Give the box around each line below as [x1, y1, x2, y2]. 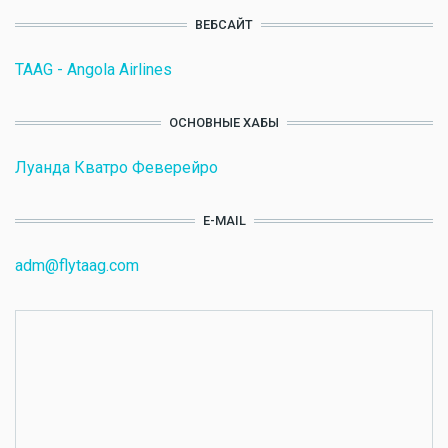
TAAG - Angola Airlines [15, 60, 172, 79]
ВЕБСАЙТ [195, 17, 253, 32]
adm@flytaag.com [15, 256, 139, 275]
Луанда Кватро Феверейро [15, 158, 218, 177]
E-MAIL [202, 213, 246, 228]
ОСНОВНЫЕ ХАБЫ [169, 115, 279, 130]
